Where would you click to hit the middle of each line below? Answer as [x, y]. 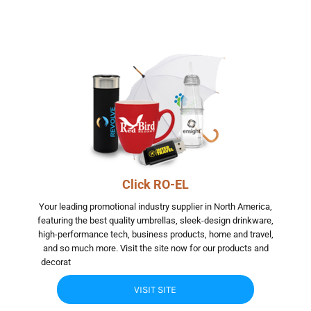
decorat [56, 262]
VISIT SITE [155, 290]
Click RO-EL [155, 185]
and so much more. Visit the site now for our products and [155, 249]
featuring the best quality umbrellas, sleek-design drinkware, [155, 221]
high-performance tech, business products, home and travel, [155, 235]
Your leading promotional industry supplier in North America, [155, 207]
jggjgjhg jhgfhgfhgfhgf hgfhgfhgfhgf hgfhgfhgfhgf [170, 262]
